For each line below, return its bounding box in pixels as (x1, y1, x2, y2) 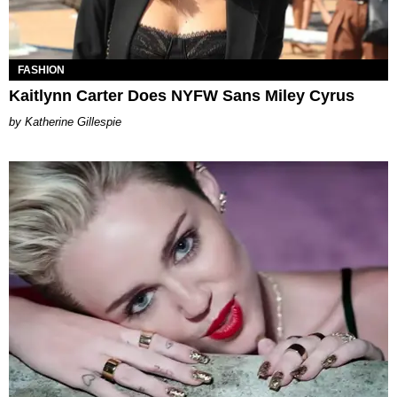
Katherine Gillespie (25, 114, 121, 128)
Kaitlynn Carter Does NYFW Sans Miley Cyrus (9, 86, 354, 105)
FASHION (18, 63, 65, 76)
